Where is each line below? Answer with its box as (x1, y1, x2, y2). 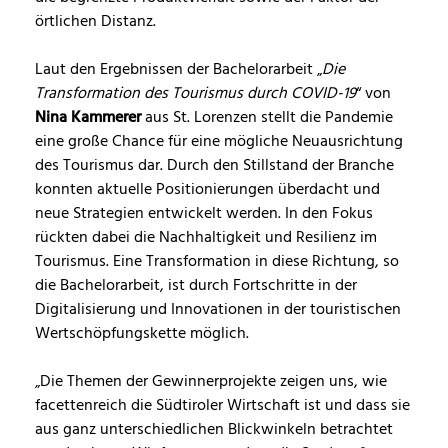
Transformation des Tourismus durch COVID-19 (35, 81, 356, 108)
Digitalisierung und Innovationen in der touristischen (35, 297, 401, 324)
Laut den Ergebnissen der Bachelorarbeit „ (35, 57, 322, 84)
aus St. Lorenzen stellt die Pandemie (145, 105, 393, 132)
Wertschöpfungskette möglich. (35, 321, 249, 348)
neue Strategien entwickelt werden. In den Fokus (35, 201, 373, 228)
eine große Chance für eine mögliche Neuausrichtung (35, 129, 403, 156)
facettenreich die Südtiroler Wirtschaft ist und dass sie (35, 393, 410, 420)
